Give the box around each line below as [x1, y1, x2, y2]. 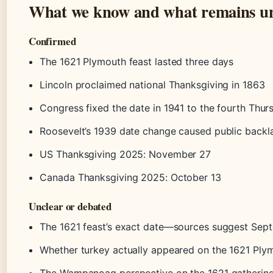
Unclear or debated [29, 199, 112, 214]
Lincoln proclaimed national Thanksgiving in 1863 [40, 79, 265, 91]
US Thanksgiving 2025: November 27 [40, 148, 211, 161]
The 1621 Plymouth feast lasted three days [40, 55, 234, 68]
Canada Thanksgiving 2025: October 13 [40, 171, 221, 184]
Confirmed [29, 34, 76, 49]
